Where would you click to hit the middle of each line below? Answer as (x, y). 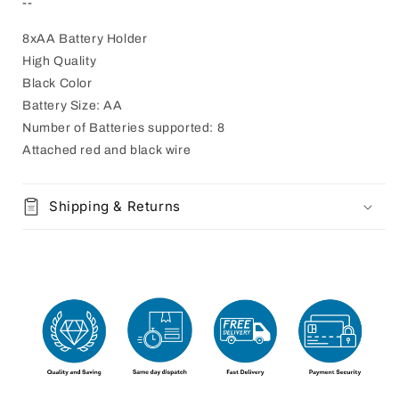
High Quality (60, 61)
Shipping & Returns (115, 206)
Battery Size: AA (73, 106)
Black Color (57, 83)
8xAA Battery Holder (85, 39)
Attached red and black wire (107, 150)
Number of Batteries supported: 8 (124, 128)
